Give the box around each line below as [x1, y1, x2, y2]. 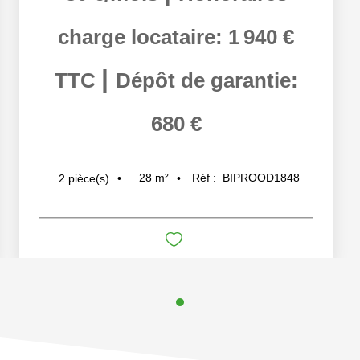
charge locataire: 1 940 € [58, 26, 294, 48]
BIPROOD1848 [223, 171, 300, 185]
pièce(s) [68, 171, 109, 185]
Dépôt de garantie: [115, 69, 298, 92]
